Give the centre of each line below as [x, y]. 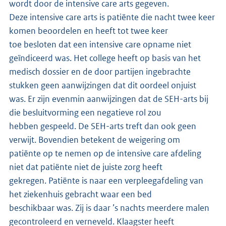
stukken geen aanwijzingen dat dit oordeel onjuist [103, 85]
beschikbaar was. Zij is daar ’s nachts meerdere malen [109, 208]
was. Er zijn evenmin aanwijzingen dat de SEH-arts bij [109, 99]
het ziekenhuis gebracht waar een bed [81, 194]
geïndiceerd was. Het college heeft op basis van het [106, 58]
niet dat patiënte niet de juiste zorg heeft [87, 167]
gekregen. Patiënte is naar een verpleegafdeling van [106, 180]
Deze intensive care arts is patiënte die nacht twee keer [112, 17]
